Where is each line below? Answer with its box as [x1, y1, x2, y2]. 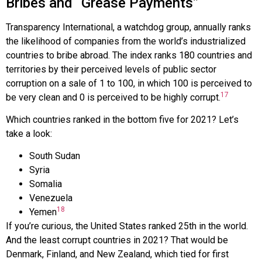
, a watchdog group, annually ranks [113, 21, 251, 33]
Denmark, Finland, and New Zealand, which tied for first [6, 249, 229, 260]
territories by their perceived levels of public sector [6, 63, 216, 75]
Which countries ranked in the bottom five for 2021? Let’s [6, 114, 239, 126]
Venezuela [29, 192, 73, 204]
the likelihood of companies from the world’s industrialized [6, 35, 246, 47]
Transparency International [6, 21, 113, 33]
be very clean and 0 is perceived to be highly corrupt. [6, 91, 220, 103]
